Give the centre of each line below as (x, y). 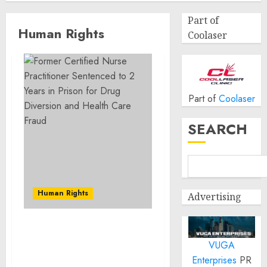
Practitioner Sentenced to (88, 246)
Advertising (215, 197)
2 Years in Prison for (74, 259)
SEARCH (218, 129)
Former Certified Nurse (82, 233)
